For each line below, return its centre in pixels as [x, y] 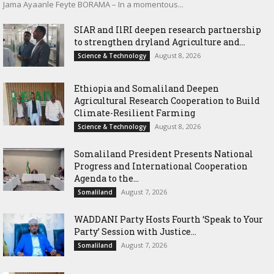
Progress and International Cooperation [161, 166]
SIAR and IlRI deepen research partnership [168, 30]
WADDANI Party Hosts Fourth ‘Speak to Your [168, 220]
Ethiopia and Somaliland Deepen [146, 89]
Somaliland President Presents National [164, 154]
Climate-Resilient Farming [135, 113]
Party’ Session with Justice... [135, 232]
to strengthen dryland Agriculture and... [160, 42]
